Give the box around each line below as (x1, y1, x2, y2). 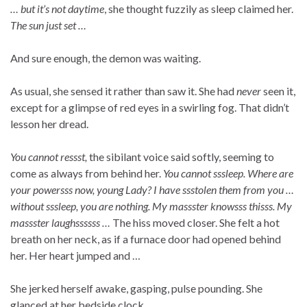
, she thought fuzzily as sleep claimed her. (104, 2, 293, 16)
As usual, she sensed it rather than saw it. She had (10, 84, 236, 98)
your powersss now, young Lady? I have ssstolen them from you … (10, 183, 294, 197)
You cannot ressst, (10, 150, 89, 164)
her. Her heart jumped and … (10, 249, 140, 262)
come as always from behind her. (10, 167, 163, 180)
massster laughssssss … (10, 216, 112, 230)
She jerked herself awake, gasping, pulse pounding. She (10, 282, 262, 295)
